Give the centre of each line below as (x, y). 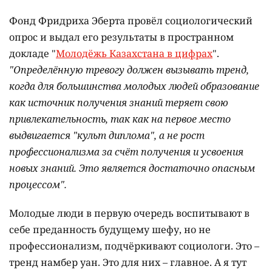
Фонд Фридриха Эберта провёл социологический (131, 20)
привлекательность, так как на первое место (120, 119)
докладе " (32, 53)
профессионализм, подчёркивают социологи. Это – (134, 246)
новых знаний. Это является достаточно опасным (132, 168)
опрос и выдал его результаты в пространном (121, 37)
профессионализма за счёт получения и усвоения (126, 151)
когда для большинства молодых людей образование (134, 86)
